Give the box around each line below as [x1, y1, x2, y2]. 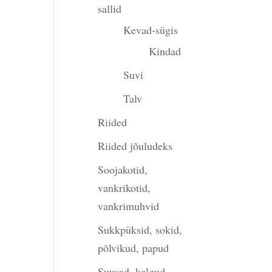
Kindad [149, 44, 182, 58]
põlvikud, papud [98, 240, 169, 255]
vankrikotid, [98, 180, 151, 195]
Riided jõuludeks [98, 138, 173, 153]
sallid [98, 1, 122, 16]
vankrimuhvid [98, 199, 160, 213]
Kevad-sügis [123, 22, 178, 37]
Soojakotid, [98, 162, 148, 177]
